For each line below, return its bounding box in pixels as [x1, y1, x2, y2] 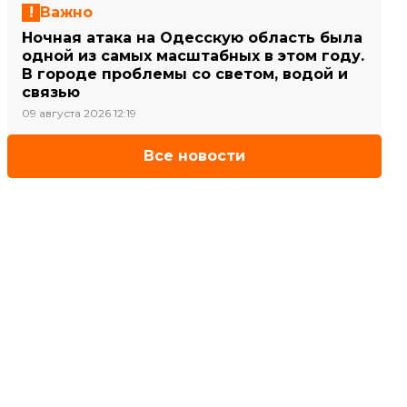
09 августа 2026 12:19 [22, 106, 136, 120]
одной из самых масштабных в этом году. [22, 47, 364, 65]
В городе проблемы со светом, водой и [22, 65, 348, 83]
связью [22, 84, 80, 101]
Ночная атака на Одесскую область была [22, 29, 362, 46]
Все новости [144, 147, 245, 164]
